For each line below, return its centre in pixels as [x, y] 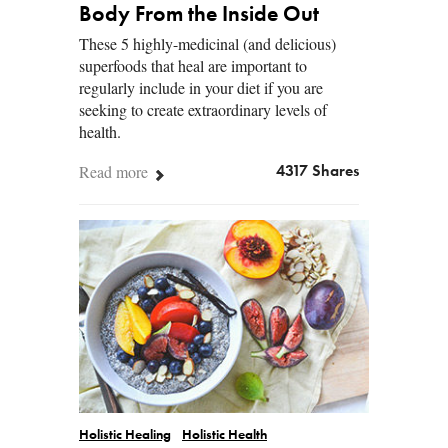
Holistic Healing [125, 436]
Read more [115, 172]
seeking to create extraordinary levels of [203, 110]
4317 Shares [317, 172]
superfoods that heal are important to [193, 66]
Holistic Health [224, 436]
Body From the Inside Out [199, 15]
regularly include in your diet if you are [201, 88]
